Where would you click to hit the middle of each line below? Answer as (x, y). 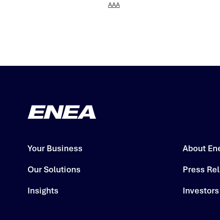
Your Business (55, 149)
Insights (43, 191)
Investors (201, 191)
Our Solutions (54, 170)
